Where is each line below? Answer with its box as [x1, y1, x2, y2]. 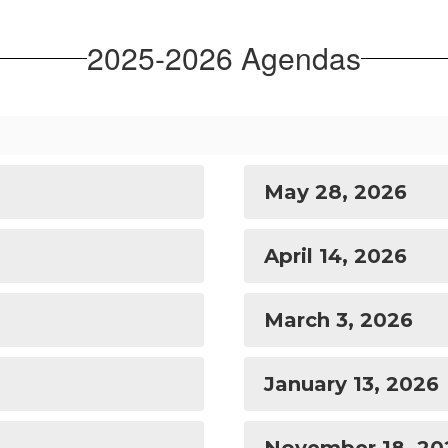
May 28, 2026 [264, 180, 407, 204]
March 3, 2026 [264, 308, 413, 332]
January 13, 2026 [264, 372, 439, 396]
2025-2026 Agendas [87, 36, 361, 79]
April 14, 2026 [264, 244, 407, 268]
